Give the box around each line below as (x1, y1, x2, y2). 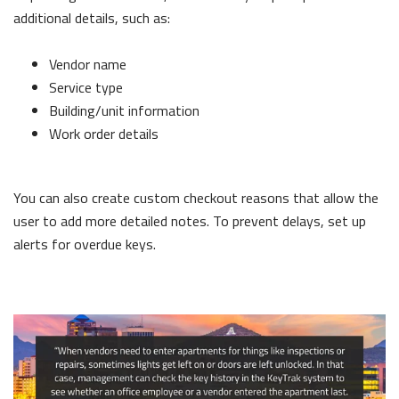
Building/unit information (49, 99, 199, 121)
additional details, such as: (13, 6, 170, 28)
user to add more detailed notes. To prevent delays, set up (13, 209, 366, 232)
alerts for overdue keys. (13, 232, 156, 255)
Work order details (49, 122, 159, 144)
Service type (49, 76, 123, 98)
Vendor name (49, 53, 126, 75)
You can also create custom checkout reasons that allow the (13, 186, 379, 208)
